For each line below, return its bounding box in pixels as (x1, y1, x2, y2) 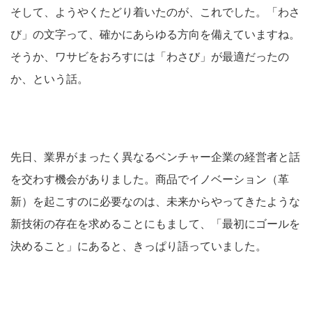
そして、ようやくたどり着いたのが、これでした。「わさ (10, 6, 300, 18)
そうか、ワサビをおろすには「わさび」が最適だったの (10, 50, 289, 63)
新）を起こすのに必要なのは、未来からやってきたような (10, 195, 300, 208)
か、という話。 (10, 72, 88, 85)
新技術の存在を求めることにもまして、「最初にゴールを (10, 217, 300, 230)
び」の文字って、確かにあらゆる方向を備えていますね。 (10, 28, 300, 40)
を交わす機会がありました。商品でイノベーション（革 (10, 173, 289, 185)
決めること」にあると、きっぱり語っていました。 (10, 240, 267, 252)
